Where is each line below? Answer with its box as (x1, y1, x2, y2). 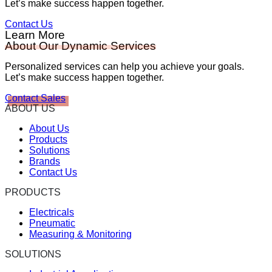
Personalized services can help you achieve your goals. (5, 61, 244, 72)
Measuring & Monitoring (29, 228, 132, 239)
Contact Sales (5, 92, 66, 103)
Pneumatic (29, 217, 75, 228)
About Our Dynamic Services (5, 39, 156, 52)
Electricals (29, 206, 74, 217)
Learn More (5, 28, 65, 41)
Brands (29, 155, 60, 166)
